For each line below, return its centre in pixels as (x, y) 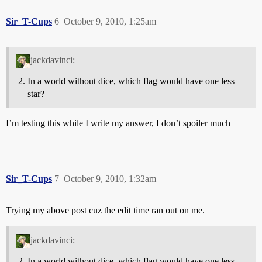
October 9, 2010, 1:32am (110, 179)
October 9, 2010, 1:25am (110, 21)
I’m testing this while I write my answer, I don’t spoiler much (118, 123)
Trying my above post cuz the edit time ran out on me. (105, 211)
